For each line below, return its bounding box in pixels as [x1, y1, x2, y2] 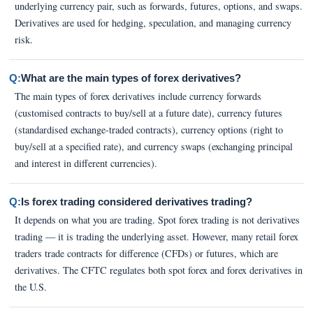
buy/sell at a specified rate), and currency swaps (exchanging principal [14, 139, 293, 153]
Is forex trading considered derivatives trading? [20, 195, 252, 208]
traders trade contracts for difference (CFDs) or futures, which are [14, 246, 278, 260]
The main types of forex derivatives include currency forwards [14, 89, 261, 103]
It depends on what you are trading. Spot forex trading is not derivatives [14, 212, 300, 226]
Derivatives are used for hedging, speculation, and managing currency [14, 15, 291, 29]
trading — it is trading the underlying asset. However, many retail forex [14, 229, 298, 243]
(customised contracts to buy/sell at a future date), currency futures [14, 105, 282, 119]
